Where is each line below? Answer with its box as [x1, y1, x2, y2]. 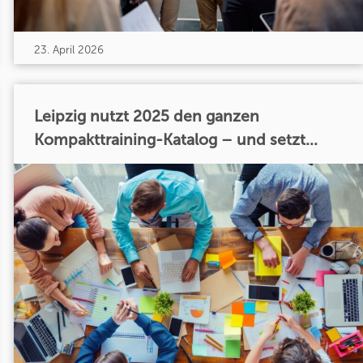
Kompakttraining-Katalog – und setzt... [33, 130, 318, 150]
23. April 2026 [33, 42, 104, 57]
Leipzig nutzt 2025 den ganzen [33, 107, 259, 126]
